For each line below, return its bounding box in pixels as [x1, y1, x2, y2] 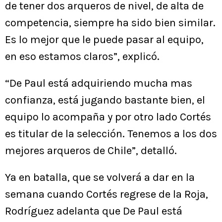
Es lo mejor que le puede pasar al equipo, [5, 33, 204, 46]
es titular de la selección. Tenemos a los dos [5, 127, 217, 140]
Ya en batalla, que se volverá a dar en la [5, 170, 195, 184]
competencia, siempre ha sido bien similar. [5, 16, 216, 29]
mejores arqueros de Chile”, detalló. [5, 144, 177, 157]
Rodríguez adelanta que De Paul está [5, 204, 182, 218]
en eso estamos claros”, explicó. [5, 50, 160, 63]
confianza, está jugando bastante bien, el [5, 93, 205, 107]
